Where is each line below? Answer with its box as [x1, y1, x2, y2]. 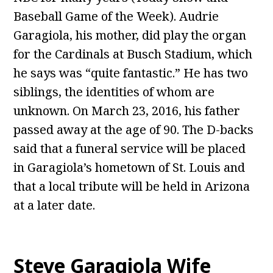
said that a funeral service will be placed [13, 140, 246, 157]
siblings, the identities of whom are [13, 83, 215, 101]
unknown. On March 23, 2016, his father [13, 102, 241, 119]
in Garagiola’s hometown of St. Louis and [13, 159, 246, 176]
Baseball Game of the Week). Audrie [13, 8, 219, 25]
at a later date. [13, 197, 96, 214]
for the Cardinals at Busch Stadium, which [13, 46, 253, 63]
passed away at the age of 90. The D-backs [13, 121, 254, 138]
